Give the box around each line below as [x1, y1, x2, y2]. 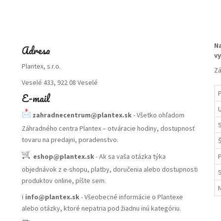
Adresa [22, 43, 50, 58]
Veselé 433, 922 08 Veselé [22, 78, 98, 87]
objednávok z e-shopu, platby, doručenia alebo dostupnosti [22, 165, 198, 174]
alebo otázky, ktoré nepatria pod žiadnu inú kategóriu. [22, 204, 181, 213]
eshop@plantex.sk [33, 151, 94, 161]
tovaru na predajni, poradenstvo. [22, 135, 118, 144]
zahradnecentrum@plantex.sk [33, 110, 132, 119]
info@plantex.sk [25, 192, 79, 201]
